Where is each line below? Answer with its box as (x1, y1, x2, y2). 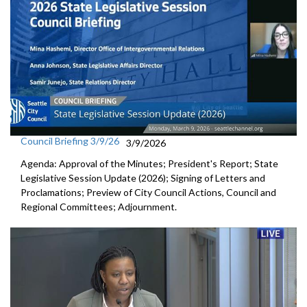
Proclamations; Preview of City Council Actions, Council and (21, 186, 276, 198)
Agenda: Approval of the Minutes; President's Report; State (21, 157, 278, 169)
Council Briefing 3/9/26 (21, 134, 119, 147)
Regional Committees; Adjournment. (21, 200, 179, 212)
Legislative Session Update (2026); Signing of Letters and (21, 171, 265, 184)
